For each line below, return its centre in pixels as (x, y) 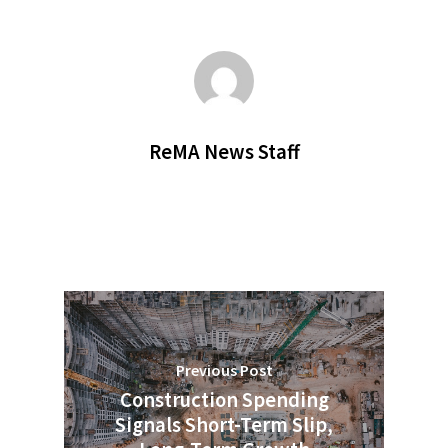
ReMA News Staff (224, 152)
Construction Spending (224, 399)
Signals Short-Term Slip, (224, 424)
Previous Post (224, 369)
